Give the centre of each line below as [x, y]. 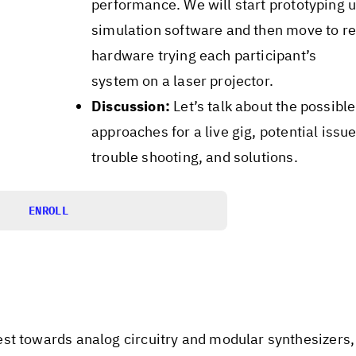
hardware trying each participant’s [204, 56]
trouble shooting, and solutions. [194, 157]
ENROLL [48, 210]
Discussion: [130, 106]
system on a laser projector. [182, 81]
